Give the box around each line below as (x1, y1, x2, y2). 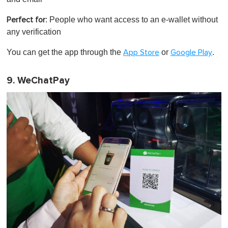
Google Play (170, 48, 212, 57)
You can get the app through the (7, 48, 123, 57)
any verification (7, 27, 61, 37)
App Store (123, 48, 159, 57)
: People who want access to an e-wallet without (45, 15, 218, 24)
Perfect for (7, 16, 45, 24)
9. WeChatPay (7, 75, 70, 87)
